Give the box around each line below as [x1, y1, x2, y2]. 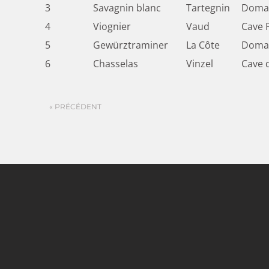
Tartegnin [186, 1, 230, 15]
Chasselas [93, 57, 138, 71]
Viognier [93, 20, 131, 34]
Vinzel [186, 57, 213, 71]
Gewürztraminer [93, 38, 168, 52]
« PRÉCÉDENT [49, 102, 101, 112]
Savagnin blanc [93, 1, 161, 15]
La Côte [186, 38, 220, 52]
